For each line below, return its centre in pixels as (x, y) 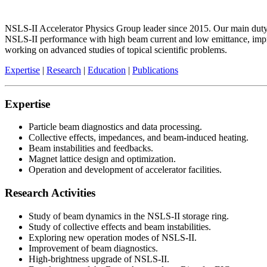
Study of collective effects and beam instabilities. (120, 226)
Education (107, 70)
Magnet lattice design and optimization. (102, 159)
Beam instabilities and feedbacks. (91, 148)
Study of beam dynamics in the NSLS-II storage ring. (129, 216)
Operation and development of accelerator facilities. (125, 170)
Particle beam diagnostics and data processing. (115, 127)
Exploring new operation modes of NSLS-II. (113, 237)
